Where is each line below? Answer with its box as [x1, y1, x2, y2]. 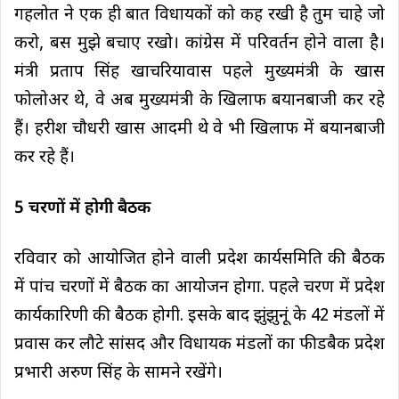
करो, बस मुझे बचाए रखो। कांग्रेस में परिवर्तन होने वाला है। [14, 32, 385, 55]
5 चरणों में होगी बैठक [14, 197, 151, 220]
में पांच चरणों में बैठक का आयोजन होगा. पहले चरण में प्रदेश [14, 276, 385, 299]
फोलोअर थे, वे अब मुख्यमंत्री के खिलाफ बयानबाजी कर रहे [14, 89, 385, 112]
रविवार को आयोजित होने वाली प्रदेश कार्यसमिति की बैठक [14, 248, 385, 271]
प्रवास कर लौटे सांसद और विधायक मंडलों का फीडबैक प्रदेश [14, 333, 385, 356]
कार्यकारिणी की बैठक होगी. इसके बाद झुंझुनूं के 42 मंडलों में [14, 305, 385, 328]
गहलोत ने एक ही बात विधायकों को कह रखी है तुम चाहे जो [14, 4, 385, 27]
